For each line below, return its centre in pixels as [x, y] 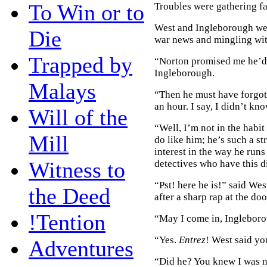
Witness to [77, 170]
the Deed [69, 196]
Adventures [81, 248]
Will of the [78, 117]
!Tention [67, 222]
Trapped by [80, 65]
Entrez [192, 240]
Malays [62, 91]
